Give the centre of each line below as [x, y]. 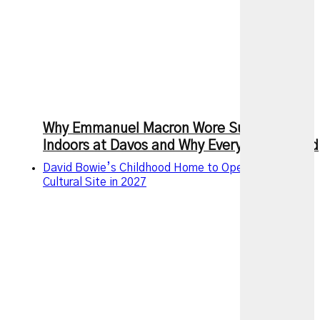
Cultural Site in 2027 [95, 182]
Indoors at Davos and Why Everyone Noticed [181, 146]
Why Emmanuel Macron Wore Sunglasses [171, 129]
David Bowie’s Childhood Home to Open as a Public [175, 167]
